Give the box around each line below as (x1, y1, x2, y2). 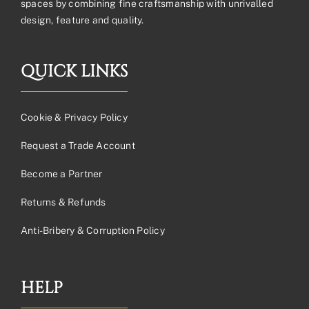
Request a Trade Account (21, 140, 135, 152)
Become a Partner (21, 168, 103, 180)
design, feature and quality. (21, 14, 144, 26)
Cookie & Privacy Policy (21, 112, 128, 123)
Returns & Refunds (21, 197, 106, 208)
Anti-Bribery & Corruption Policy (21, 225, 165, 237)
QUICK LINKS (21, 61, 128, 83)
